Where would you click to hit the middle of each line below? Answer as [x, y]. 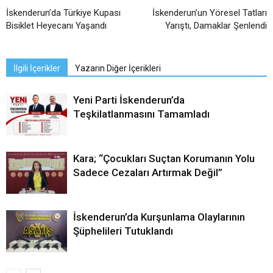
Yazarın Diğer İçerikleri [118, 69]
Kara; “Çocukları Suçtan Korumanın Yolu [164, 159]
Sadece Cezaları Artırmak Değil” [148, 173]
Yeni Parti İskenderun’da [129, 100]
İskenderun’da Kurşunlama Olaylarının [159, 217]
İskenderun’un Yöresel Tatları [210, 13]
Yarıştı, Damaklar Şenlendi [216, 26]
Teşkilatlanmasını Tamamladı [141, 114]
